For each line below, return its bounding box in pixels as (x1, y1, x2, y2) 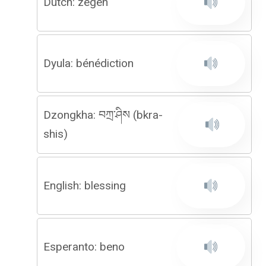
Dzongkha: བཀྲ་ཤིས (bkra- (43, 108, 163, 122)
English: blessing (43, 179, 126, 192)
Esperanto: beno (43, 240, 125, 254)
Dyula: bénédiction (43, 56, 134, 70)
